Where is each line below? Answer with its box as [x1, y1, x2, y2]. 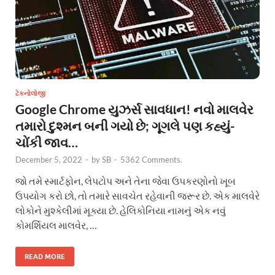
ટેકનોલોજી [15, 89, 45, 98]
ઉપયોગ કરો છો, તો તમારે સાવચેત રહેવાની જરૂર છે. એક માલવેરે [15, 190, 260, 202]
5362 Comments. [120, 155, 182, 165]
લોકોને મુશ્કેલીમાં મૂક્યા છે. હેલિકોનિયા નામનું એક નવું [15, 204, 226, 217]
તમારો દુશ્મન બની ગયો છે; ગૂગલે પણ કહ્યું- [15, 118, 235, 134]
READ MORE [25, 252, 65, 261]
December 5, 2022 [15, 155, 82, 165]
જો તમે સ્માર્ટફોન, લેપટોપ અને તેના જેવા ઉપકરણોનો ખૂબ [15, 175, 236, 187]
